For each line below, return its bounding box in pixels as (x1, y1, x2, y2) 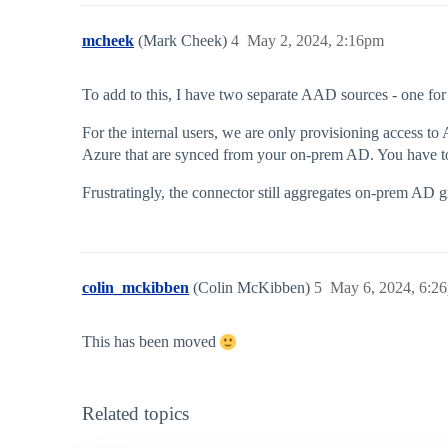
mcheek (82, 32, 134, 50)
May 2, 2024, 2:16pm (247, 32, 384, 50)
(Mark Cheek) (138, 32, 231, 50)
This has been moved (82, 333, 220, 351)
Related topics (82, 403, 189, 425)
